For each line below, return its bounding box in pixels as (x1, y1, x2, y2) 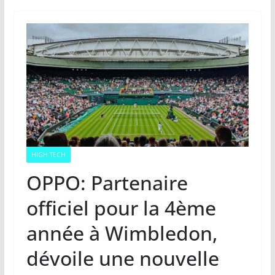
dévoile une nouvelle (26, 245, 219, 272)
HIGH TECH (31, 150, 66, 160)
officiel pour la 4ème (26, 195, 216, 222)
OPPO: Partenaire (26, 169, 188, 196)
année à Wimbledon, (26, 220, 218, 247)
